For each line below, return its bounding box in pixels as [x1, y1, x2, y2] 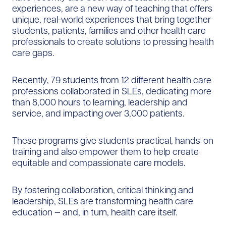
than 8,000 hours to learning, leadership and [12, 96, 188, 108]
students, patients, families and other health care [12, 24, 206, 36]
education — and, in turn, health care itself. [12, 206, 177, 218]
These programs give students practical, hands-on [12, 134, 213, 146]
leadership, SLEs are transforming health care [12, 195, 193, 207]
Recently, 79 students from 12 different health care [12, 74, 211, 86]
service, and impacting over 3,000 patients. [12, 107, 184, 119]
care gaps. [12, 46, 54, 59]
